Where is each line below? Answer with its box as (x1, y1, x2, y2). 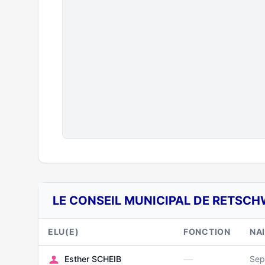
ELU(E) (48, 227, 79, 237)
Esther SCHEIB (64, 254, 121, 264)
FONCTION (183, 227, 231, 237)
